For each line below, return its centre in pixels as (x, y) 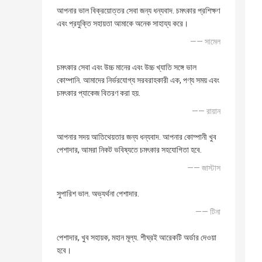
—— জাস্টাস (204, 168)
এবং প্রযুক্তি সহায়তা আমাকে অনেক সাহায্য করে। (123, 24)
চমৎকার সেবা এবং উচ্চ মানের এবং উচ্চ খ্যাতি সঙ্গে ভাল (127, 68)
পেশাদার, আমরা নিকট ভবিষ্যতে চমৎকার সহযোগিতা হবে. (129, 150)
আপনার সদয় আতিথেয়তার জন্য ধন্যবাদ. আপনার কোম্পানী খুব (137, 137)
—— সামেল (205, 42)
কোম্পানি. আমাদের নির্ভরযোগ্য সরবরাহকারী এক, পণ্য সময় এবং (138, 80)
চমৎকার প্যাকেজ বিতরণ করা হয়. (99, 93)
